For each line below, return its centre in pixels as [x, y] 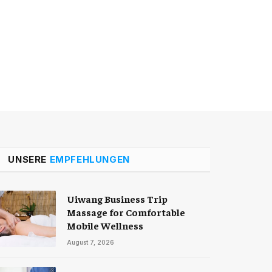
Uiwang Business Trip [117, 199]
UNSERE [29, 160]
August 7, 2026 [91, 243]
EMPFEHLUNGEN [90, 160]
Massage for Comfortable [126, 212]
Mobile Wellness [105, 226]
